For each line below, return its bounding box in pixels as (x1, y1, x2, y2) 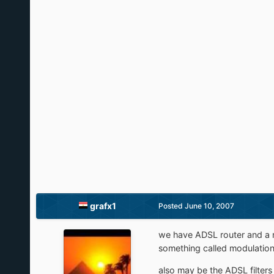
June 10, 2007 (184, 201, 234, 210)
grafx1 (89, 200, 116, 211)
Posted (158, 201, 185, 210)
